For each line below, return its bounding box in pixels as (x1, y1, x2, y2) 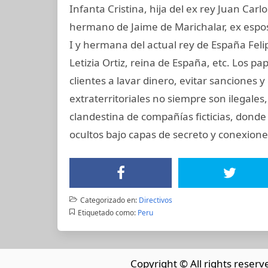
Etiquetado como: (77, 207, 136, 218)
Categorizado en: (80, 194, 137, 205)
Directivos (138, 194, 172, 205)
